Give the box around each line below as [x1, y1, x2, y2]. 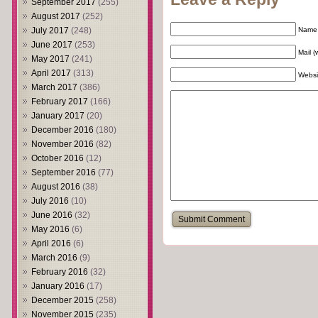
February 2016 [31, 267, 88, 277]
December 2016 [31, 125, 94, 135]
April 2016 [31, 238, 71, 248]
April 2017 [31, 68, 71, 78]
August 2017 [31, 11, 80, 21]
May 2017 [31, 54, 70, 64]
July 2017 [31, 26, 69, 35]
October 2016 [31, 153, 84, 163]
